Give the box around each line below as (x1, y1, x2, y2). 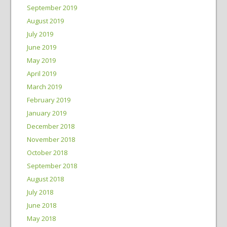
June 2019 (26, 43, 56, 52)
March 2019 (26, 82, 62, 91)
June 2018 (26, 201, 56, 210)
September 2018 (26, 161, 77, 170)
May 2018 (26, 214, 56, 223)
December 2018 (26, 122, 74, 131)
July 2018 (26, 187, 53, 197)
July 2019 (26, 29, 53, 39)
